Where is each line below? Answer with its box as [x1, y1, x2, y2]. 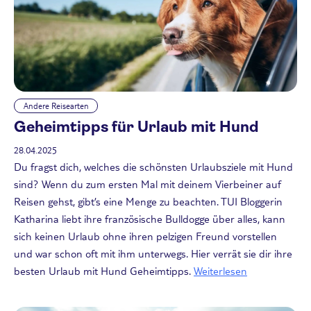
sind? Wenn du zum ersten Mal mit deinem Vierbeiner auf [14, 176, 281, 190]
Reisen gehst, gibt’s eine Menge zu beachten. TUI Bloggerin [14, 194, 283, 208]
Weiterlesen [194, 263, 247, 277]
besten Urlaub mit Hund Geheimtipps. [14, 263, 191, 277]
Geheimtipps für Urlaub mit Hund [14, 118, 259, 136]
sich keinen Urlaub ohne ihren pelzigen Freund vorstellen [14, 228, 277, 242]
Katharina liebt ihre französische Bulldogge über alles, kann [14, 211, 285, 225]
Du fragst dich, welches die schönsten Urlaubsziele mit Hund [14, 159, 293, 173]
